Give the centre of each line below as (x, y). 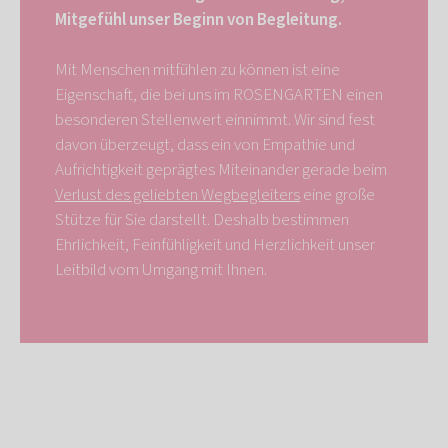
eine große (337, 195)
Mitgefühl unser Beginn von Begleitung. (198, 20)
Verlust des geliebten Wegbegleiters (177, 195)
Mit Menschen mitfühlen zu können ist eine (197, 70)
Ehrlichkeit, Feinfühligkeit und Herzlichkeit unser (215, 245)
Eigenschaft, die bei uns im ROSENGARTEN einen (219, 95)
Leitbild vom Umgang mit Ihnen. (161, 270)
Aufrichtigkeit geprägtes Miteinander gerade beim (221, 170)
